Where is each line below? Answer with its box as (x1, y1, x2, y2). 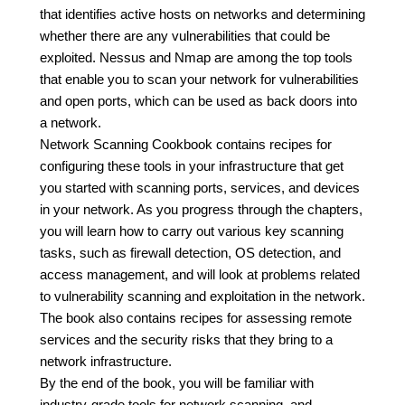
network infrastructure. (40, 353, 172, 369)
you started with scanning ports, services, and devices (40, 180, 360, 195)
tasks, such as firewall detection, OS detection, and (40, 245, 341, 260)
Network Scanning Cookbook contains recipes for (40, 137, 332, 152)
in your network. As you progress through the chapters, (40, 202, 363, 217)
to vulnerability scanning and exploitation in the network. (40, 288, 365, 304)
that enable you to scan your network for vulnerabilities (40, 71, 359, 87)
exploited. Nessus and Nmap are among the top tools (40, 50, 353, 65)
